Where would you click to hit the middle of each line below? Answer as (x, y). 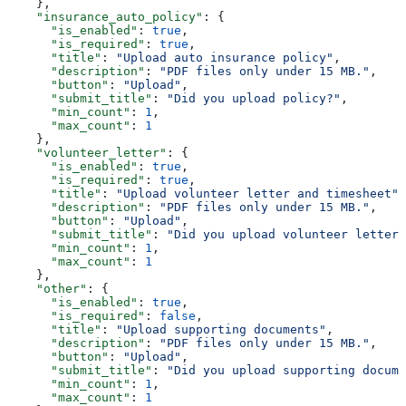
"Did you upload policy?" (254, 99)
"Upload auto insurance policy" (225, 58)
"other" (47, 289)
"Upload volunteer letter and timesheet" (257, 194)
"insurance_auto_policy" (105, 17)
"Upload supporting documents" (221, 330)
